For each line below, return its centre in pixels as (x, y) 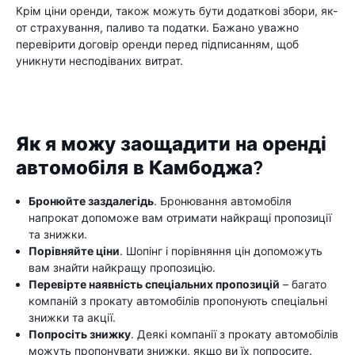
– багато (303, 284)
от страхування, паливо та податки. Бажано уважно (157, 27)
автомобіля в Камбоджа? (139, 168)
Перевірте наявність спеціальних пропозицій (154, 284)
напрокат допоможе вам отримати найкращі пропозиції (180, 218)
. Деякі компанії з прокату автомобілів (235, 334)
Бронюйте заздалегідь (91, 201)
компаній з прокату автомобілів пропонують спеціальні (178, 301)
